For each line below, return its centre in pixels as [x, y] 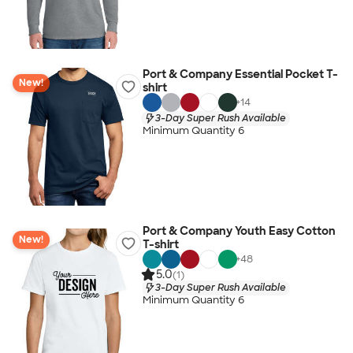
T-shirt [160, 244]
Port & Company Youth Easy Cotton [239, 231]
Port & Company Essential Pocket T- [240, 74]
